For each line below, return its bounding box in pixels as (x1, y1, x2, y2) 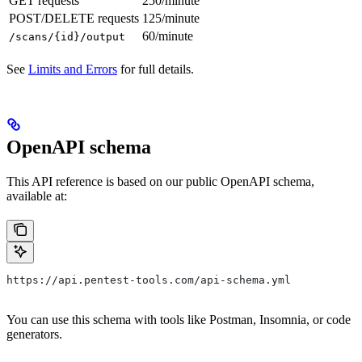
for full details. (117, 62, 194, 77)
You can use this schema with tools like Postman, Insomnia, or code (6, 313, 351, 327)
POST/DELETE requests (9, 11, 139, 26)
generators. (6, 327, 62, 342)
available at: (6, 189, 67, 204)
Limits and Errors (28, 62, 117, 77)
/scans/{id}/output (9, 31, 125, 44)
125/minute (142, 11, 200, 26)
